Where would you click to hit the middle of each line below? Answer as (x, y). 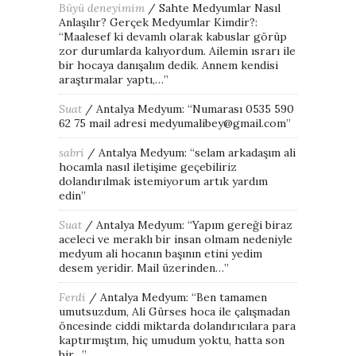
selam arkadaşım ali (245, 152)
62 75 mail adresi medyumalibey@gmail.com (172, 123)
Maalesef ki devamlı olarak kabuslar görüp (175, 36)
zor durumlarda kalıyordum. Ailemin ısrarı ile (177, 50)
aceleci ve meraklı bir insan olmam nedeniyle (176, 239)
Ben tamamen (232, 297)
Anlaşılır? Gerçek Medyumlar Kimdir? (157, 22)
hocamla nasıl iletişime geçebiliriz (148, 166)
